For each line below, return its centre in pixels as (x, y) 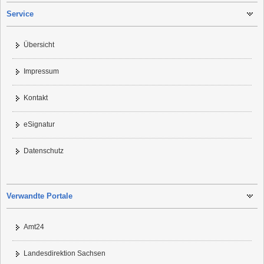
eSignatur (39, 125)
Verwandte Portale (39, 196)
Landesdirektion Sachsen (65, 254)
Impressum (41, 72)
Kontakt (36, 98)
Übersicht (39, 45)
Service (20, 14)
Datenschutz (44, 151)
